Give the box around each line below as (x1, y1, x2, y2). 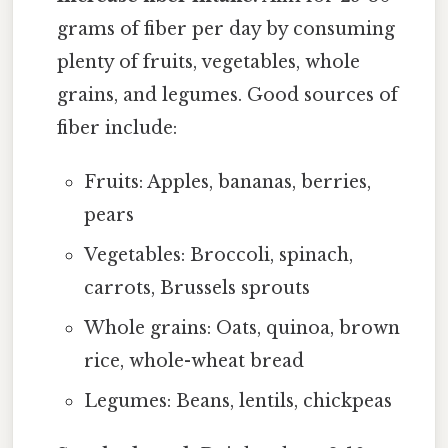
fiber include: (57, 117, 178, 140)
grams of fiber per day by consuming (57, 18, 396, 41)
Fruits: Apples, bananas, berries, (83, 171, 371, 194)
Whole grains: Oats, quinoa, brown (83, 317, 400, 340)
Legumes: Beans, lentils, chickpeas (83, 390, 392, 413)
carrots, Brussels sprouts (83, 277, 310, 300)
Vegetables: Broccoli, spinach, (83, 244, 353, 267)
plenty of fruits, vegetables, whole (57, 51, 361, 74)
